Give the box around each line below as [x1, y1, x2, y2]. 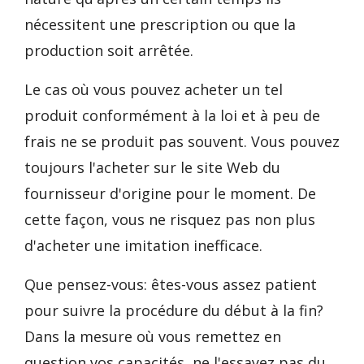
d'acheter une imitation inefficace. [24, 236, 262, 255]
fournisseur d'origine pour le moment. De [24, 184, 316, 203]
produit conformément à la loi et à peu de [24, 106, 320, 125]
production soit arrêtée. [24, 41, 193, 60]
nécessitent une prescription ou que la [24, 15, 296, 34]
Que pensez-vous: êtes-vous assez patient [24, 275, 317, 294]
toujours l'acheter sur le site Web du [24, 158, 280, 177]
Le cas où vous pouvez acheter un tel [24, 80, 283, 99]
